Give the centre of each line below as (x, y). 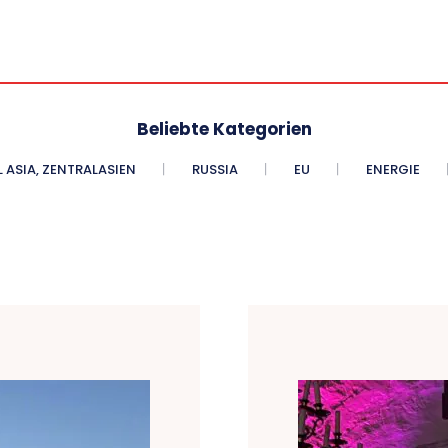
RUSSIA (214, 169)
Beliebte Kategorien (224, 128)
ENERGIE (392, 169)
